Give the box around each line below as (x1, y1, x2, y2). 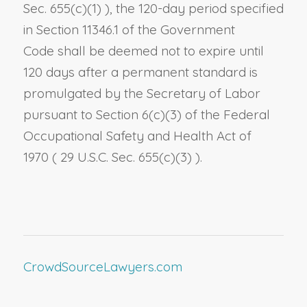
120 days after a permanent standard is (23, 64, 258, 81)
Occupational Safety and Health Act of (23, 127, 251, 145)
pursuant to (23, 106, 96, 123)
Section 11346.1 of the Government (36, 21, 235, 38)
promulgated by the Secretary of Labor (23, 85, 260, 102)
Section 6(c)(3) (95, 106, 185, 123)
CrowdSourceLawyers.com (23, 258, 182, 275)
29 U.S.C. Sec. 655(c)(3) (56, 149, 195, 166)
